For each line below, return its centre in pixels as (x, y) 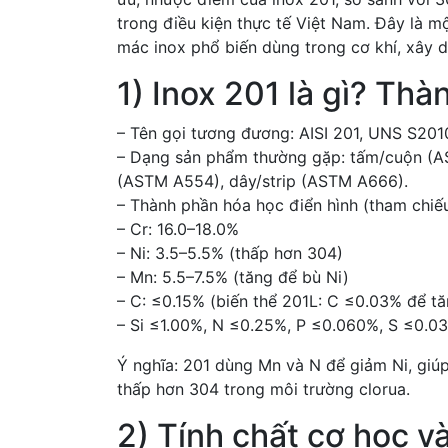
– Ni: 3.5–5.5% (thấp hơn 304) (230, 253)
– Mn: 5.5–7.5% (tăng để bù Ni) (233, 277)
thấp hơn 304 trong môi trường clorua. (263, 389)
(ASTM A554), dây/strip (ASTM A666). (262, 181)
